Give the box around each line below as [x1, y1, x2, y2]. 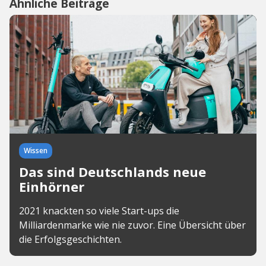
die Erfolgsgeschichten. [19, 233, 122, 246]
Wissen [24, 145, 47, 156]
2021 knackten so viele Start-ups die [19, 204, 179, 217]
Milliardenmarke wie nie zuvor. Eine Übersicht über [19, 218, 246, 232]
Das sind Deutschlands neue [19, 163, 206, 180]
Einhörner [19, 178, 84, 195]
